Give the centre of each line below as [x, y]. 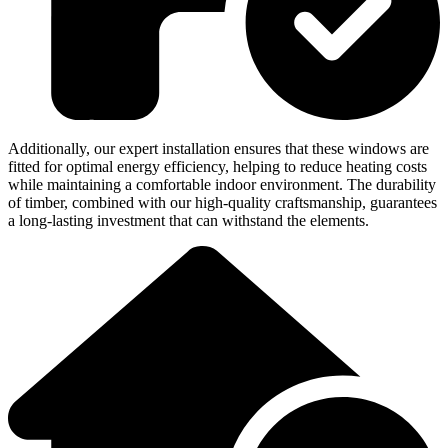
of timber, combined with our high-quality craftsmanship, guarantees [222, 202]
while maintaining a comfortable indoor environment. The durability [222, 184]
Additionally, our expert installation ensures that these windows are [218, 148]
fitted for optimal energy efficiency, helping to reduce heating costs [217, 166]
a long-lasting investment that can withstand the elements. [188, 220]
